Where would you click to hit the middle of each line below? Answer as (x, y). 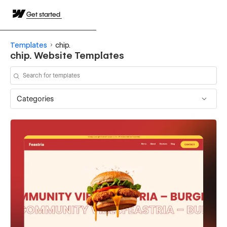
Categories (35, 99)
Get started (44, 14)
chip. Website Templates (67, 55)
